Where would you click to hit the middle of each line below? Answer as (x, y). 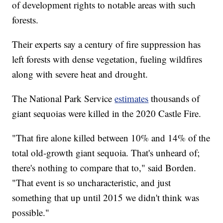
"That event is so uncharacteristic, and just (92, 182)
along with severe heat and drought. (80, 74)
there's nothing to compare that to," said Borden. (104, 167)
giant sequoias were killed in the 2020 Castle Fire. (107, 113)
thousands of (174, 98)
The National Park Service (63, 98)
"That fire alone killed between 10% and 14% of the (111, 137)
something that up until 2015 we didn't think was (106, 197)
